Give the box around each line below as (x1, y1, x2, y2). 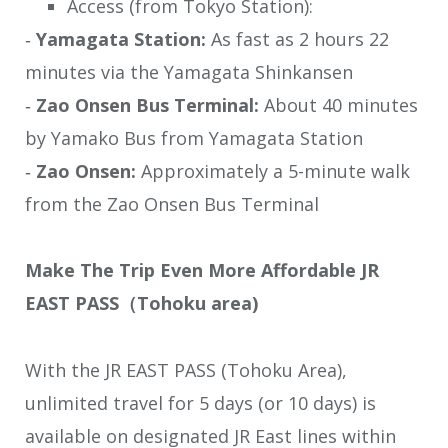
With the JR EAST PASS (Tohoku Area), (25, 357, 347, 382)
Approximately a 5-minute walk (136, 158, 410, 183)
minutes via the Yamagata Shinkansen (25, 59, 353, 84)
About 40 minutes (259, 92, 418, 117)
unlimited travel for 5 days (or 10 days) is (25, 390, 376, 415)
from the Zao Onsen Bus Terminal (25, 191, 319, 216)
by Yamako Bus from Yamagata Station (25, 125, 363, 150)
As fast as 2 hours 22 (206, 26, 389, 51)
